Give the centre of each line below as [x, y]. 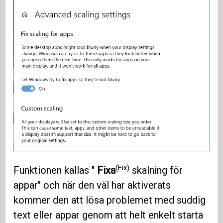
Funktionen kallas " [56, 170]
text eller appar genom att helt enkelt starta [109, 215]
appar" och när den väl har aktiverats [92, 185]
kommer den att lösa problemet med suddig [110, 200]
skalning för [156, 170]
